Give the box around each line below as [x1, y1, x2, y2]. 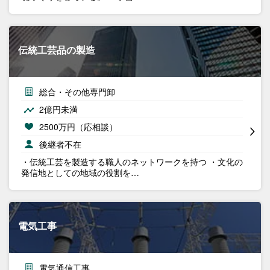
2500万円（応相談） [39, 121, 118, 133]
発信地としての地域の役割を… [21, 166, 139, 178]
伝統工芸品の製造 [18, 43, 95, 57]
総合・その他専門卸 [39, 86, 115, 98]
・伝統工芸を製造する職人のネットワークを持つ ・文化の [21, 155, 243, 168]
